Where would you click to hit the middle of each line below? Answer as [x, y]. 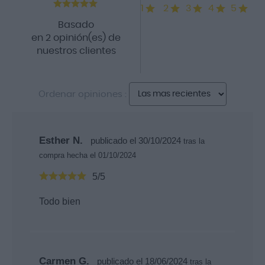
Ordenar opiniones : [83, 94]
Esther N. [62, 140]
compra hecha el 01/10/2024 [87, 155]
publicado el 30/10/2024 [134, 140]
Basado [76, 25]
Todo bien [59, 201]
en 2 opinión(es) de [76, 38]
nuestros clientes [76, 51]
